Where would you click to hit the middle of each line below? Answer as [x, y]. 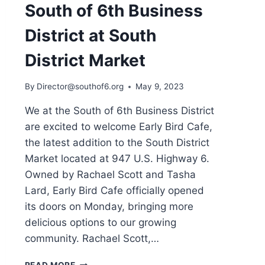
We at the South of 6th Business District [119, 111]
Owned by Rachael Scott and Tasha [110, 175]
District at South [90, 35]
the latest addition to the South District [117, 143]
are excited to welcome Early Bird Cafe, [118, 127]
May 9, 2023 [159, 87]
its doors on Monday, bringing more [109, 207]
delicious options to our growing [100, 223]
